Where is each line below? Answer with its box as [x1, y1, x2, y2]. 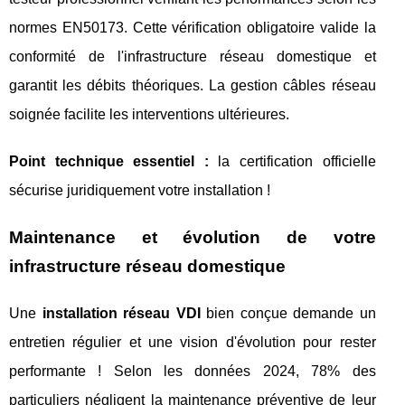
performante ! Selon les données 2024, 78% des [9, 363, 376, 379]
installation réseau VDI [42, 306, 201, 321]
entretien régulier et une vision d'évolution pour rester [9, 334, 376, 350]
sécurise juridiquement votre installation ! [9, 183, 270, 198]
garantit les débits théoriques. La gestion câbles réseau [9, 78, 376, 93]
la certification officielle [208, 154, 376, 169]
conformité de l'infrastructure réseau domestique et [9, 49, 376, 64]
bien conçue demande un [200, 306, 376, 321]
